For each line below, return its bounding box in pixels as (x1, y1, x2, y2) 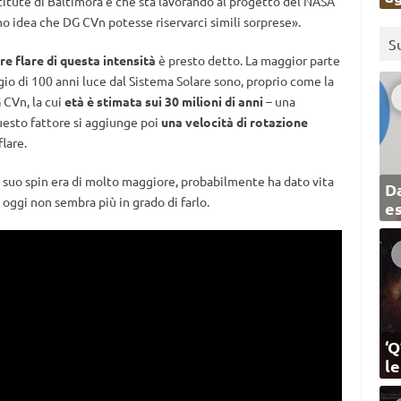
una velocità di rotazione (160, 114, 308, 131)
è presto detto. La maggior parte (155, 52, 340, 69)
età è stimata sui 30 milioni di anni (64, 93, 263, 110)
